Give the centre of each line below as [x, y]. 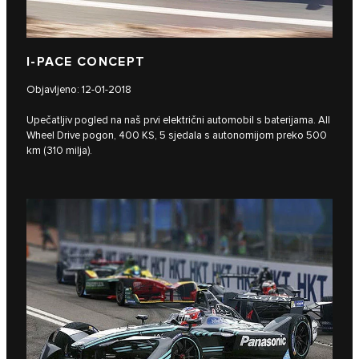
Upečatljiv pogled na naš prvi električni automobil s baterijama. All [178, 121]
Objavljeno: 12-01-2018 [79, 90]
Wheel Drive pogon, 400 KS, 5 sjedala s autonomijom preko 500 [177, 136]
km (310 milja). [59, 151]
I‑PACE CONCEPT [86, 63]
